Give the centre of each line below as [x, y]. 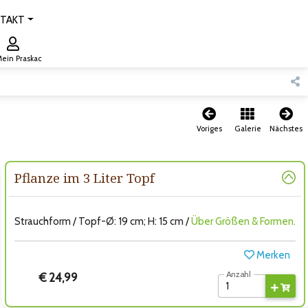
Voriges [209, 129]
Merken [272, 255]
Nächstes [286, 129]
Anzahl [238, 274]
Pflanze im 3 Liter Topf [84, 178]
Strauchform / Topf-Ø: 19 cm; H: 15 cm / [102, 221]
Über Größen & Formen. [243, 221]
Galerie [247, 129]
